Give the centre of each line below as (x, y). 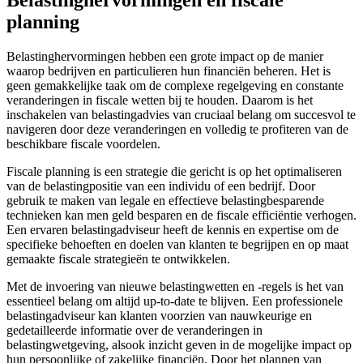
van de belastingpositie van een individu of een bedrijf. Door (161, 186)
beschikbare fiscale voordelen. (83, 143)
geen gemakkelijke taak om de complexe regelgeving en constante (175, 85)
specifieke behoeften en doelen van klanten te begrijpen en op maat (177, 244)
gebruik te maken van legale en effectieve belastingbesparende (165, 200)
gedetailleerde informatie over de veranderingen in (135, 330)
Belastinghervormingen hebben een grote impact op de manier (165, 56)
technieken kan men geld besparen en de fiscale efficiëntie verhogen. (181, 215)
